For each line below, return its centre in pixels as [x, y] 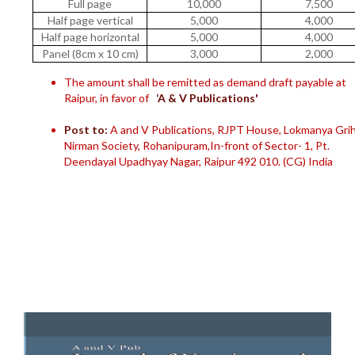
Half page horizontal [90, 37]
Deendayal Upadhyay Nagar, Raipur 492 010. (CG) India [198, 161]
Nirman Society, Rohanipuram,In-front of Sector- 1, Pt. [197, 145]
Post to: [86, 130]
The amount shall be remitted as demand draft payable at [205, 82]
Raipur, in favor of [109, 98]
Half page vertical [90, 20]
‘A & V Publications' [206, 98]
